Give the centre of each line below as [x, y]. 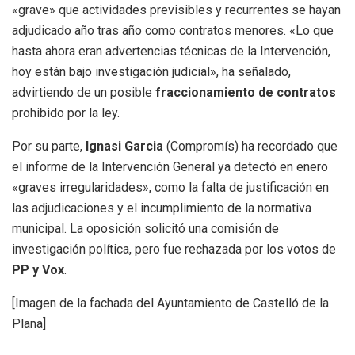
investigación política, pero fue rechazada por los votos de [174, 249]
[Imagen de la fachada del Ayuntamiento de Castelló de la [170, 303]
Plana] [29, 323]
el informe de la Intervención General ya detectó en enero [170, 166]
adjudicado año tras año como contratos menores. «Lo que [173, 30]
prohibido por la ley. [66, 113]
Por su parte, [49, 146]
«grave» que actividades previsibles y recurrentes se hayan [176, 10]
